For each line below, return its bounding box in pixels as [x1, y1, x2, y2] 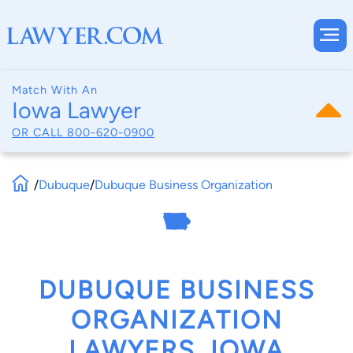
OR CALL [12, 124, 67, 139]
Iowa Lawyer [12, 97, 141, 124]
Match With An [12, 83, 98, 97]
